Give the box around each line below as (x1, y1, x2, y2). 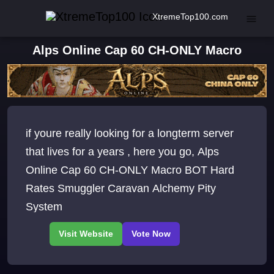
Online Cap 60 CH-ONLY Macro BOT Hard (26, 164, 234, 177)
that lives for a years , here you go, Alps (26, 146, 219, 158)
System (26, 201, 62, 213)
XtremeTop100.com (152, 11, 228, 21)
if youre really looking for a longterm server (26, 127, 234, 140)
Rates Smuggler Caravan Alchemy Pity (26, 182, 57, 195)
